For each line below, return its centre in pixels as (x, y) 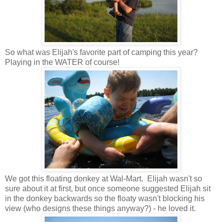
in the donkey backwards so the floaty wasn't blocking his (105, 199)
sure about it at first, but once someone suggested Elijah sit (108, 189)
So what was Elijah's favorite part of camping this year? (101, 53)
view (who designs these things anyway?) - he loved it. (101, 209)
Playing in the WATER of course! (62, 62)
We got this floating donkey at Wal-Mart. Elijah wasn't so (104, 179)
